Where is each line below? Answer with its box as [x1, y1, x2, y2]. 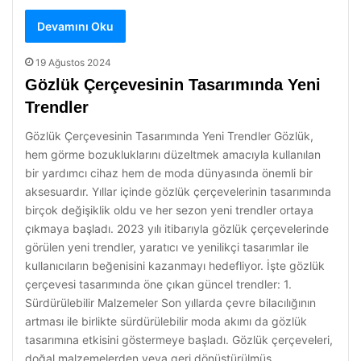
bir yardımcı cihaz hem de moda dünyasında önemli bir [25, 166, 313, 180]
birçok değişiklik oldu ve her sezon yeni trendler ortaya [25, 203, 313, 217]
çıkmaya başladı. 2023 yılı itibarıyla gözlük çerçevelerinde [25, 222, 329, 235]
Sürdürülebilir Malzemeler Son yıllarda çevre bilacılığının [25, 296, 316, 309]
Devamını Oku [37, 19, 114, 33]
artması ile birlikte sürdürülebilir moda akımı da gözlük [25, 314, 307, 328]
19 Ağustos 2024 [35, 56, 111, 68]
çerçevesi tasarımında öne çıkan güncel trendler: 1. [25, 277, 292, 291]
